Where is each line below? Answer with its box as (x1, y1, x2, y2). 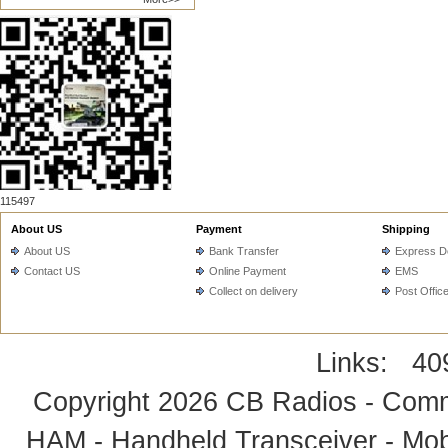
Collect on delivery (209, 285, 298, 297)
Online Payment (209, 265, 286, 277)
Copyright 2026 (33, 387, 227, 417)
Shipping (382, 223, 430, 235)
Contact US (24, 265, 80, 277)
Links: (316, 348, 412, 378)
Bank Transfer (209, 245, 279, 257)
